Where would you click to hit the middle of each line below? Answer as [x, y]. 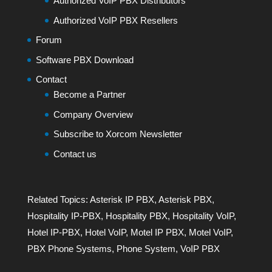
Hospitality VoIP [203, 216]
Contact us [75, 154]
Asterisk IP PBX [122, 199]
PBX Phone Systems [69, 248]
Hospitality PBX [136, 216]
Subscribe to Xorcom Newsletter [117, 134]
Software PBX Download [84, 59]
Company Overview [93, 114]
